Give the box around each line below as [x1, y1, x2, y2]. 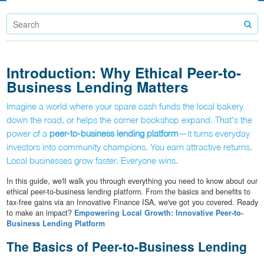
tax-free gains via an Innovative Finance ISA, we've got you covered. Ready [6, 197, 258, 208]
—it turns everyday [178, 128, 250, 139]
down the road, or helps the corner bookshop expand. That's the [6, 114, 252, 126]
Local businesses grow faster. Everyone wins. [6, 155, 178, 166]
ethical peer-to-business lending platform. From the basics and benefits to [6, 186, 250, 197]
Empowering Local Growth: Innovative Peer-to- [74, 207, 243, 219]
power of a [6, 128, 49, 139]
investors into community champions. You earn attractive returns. [6, 141, 252, 153]
